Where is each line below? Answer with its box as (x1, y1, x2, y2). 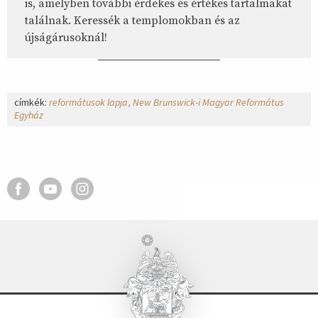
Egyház (14, 109, 43, 122)
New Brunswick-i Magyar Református (133, 96, 284, 109)
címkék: (14, 96, 49, 109)
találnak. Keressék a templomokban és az (25, 13, 240, 28)
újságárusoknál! (25, 31, 107, 45)
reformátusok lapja (49, 96, 128, 109)
